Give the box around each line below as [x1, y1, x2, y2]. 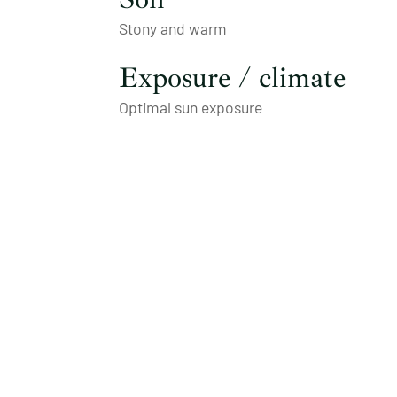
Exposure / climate [119, 59, 346, 96]
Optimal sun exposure [119, 97, 263, 117]
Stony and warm [119, 18, 228, 38]
